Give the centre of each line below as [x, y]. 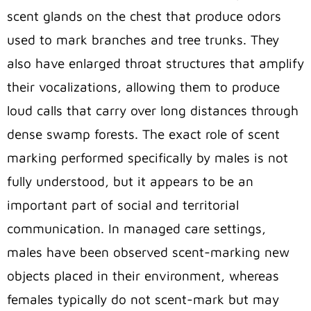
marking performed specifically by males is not [148, 158]
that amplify [267, 64]
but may [252, 300]
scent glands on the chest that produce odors [144, 16]
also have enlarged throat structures [118, 64]
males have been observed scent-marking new [148, 252]
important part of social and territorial [123, 205]
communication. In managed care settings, [136, 229]
